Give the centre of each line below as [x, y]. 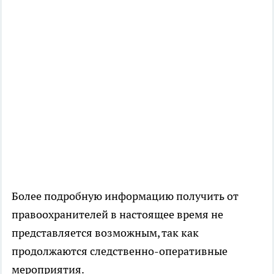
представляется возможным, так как [105, 233]
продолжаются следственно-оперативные [120, 251]
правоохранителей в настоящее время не [117, 215]
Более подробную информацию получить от [125, 196]
